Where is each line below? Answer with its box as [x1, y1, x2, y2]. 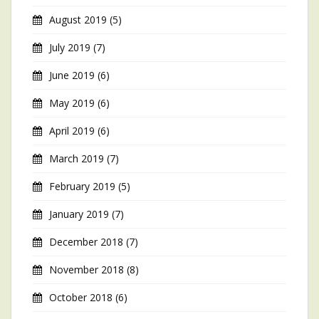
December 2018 [49, 235, 123, 249]
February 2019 [49, 179, 115, 193]
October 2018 [49, 291, 113, 304]
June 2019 [49, 68, 95, 82]
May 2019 [49, 96, 95, 110]
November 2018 [49, 263, 124, 276]
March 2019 [49, 152, 104, 165]
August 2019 [49, 13, 107, 26]
